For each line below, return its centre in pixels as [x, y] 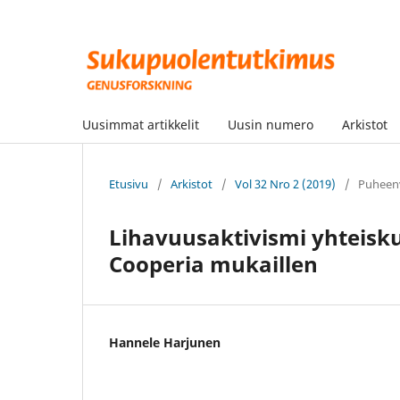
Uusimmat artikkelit [141, 124]
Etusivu [129, 183]
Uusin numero [271, 124]
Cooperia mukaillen [213, 263]
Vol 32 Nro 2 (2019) [285, 183]
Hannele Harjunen [165, 342]
